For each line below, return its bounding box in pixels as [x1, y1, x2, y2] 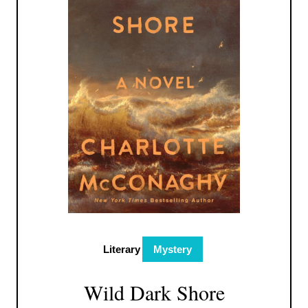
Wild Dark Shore [83, 278, 225, 306]
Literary [103, 243, 140, 255]
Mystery [153, 243, 192, 255]
